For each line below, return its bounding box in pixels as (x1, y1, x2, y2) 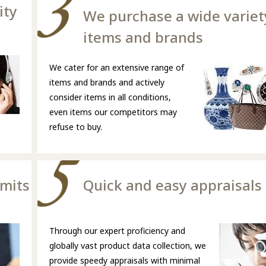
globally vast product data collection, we (49, 240, 206, 252)
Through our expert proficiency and (49, 225, 185, 237)
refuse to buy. (49, 121, 102, 133)
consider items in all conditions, (49, 91, 171, 103)
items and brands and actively (49, 77, 164, 88)
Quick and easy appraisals (83, 175, 262, 195)
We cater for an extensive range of (49, 62, 184, 74)
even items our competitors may (49, 106, 177, 118)
